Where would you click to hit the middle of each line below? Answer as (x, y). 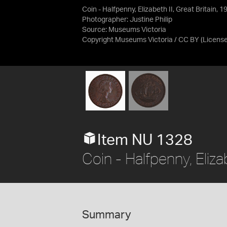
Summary (107, 215)
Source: (95, 30)
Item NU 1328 (145, 140)
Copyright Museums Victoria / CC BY (141, 40)
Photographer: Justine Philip (127, 20)
